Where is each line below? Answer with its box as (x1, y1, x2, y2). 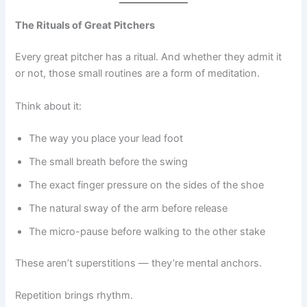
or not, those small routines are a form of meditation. (15, 67, 260, 80)
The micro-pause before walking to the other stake (29, 225, 266, 238)
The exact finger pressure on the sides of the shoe (29, 178, 265, 191)
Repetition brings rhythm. (15, 289, 134, 302)
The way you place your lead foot (29, 132, 184, 145)
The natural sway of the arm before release (29, 201, 228, 214)
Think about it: (15, 99, 82, 112)
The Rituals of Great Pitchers (15, 19, 156, 32)
